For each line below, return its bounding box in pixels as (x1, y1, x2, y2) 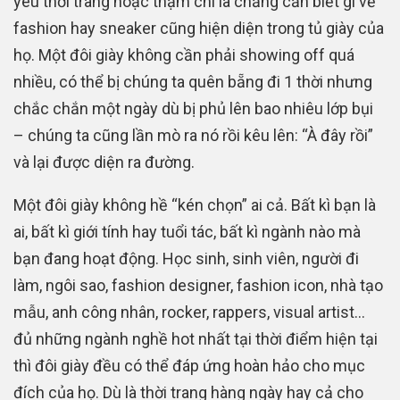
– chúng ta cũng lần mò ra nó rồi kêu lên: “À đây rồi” (13, 125, 373, 145)
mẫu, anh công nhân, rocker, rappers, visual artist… (13, 302, 365, 321)
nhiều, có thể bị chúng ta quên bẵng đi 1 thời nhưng (13, 71, 372, 91)
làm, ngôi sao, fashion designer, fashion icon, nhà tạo (13, 275, 383, 295)
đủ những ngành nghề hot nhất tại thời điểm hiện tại (13, 329, 378, 348)
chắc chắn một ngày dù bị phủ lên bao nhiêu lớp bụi (13, 98, 373, 118)
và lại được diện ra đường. (13, 152, 195, 171)
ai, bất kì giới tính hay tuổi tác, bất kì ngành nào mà (13, 221, 361, 241)
